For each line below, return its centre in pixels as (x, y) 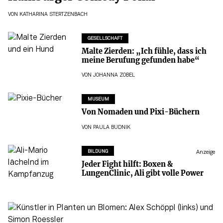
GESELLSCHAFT (105, 39)
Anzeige (206, 153)
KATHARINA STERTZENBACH (54, 14)
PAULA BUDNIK (111, 127)
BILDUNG (98, 151)
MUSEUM (98, 100)
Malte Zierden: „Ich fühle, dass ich (144, 51)
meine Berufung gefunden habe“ (140, 60)
